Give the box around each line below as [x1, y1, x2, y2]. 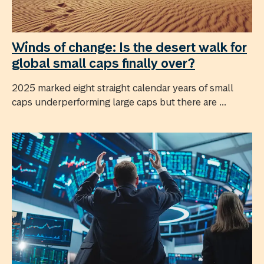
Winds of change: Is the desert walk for [12, 38, 247, 55]
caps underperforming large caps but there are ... [12, 95, 226, 108]
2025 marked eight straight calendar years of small [12, 81, 233, 94]
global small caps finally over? [12, 54, 195, 71]
